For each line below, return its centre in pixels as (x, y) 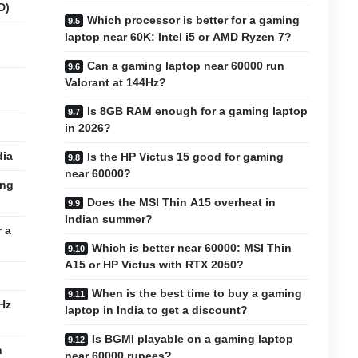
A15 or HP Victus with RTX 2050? (155, 264)
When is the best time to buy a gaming (197, 293)
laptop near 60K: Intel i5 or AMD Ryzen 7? (179, 36)
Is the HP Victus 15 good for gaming (186, 156)
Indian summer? (109, 219)
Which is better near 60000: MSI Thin (192, 247)
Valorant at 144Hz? (116, 82)
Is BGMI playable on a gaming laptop (193, 338)
